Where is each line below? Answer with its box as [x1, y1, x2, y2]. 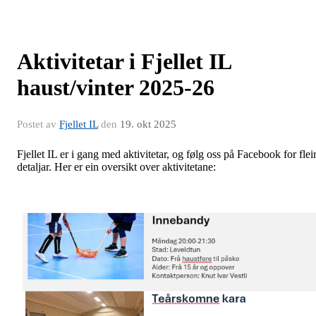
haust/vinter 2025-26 [17, 75, 214, 100]
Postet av [17, 119, 59, 130]
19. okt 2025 [120, 119, 176, 130]
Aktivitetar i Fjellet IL [17, 49, 231, 74]
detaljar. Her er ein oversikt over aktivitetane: [17, 161, 216, 173]
